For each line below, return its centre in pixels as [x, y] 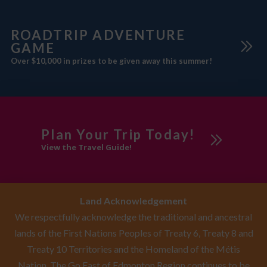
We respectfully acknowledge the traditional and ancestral [133, 217]
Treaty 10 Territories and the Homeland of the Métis [133, 249]
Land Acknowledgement [133, 201]
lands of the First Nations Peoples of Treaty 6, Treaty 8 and [133, 233]
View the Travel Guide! [87, 148]
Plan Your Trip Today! [118, 134]
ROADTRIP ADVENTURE [98, 35]
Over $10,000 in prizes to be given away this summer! [111, 61]
